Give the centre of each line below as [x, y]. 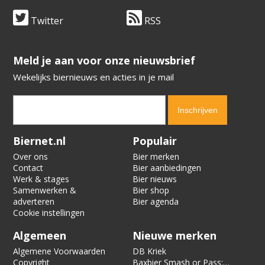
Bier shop [151, 190]
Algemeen [40, 235]
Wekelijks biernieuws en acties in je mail [94, 77]
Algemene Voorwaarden [59, 251]
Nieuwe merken [174, 235]
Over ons [31, 156]
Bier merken [156, 156]
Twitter [46, 20]
